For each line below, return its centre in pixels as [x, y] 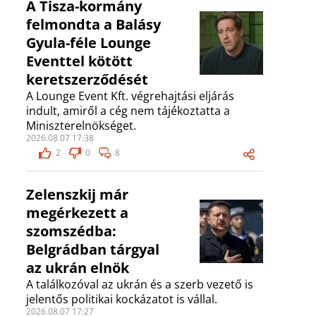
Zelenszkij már [77, 195]
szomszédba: [71, 231]
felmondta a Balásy [93, 25]
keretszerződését [87, 80]
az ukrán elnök [78, 268]
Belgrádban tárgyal [93, 250]
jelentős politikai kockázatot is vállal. [122, 299]
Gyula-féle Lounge [89, 43]
